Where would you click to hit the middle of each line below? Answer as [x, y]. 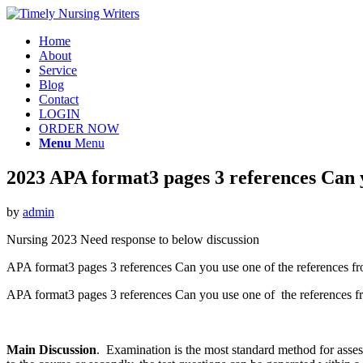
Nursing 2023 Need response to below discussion [133, 239]
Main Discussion [51, 349]
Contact [59, 99]
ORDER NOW [79, 128]
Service [58, 70]
